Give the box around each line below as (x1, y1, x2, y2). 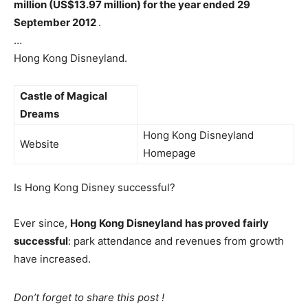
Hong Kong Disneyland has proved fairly (70, 217, 269, 230)
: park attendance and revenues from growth (68, 234, 284, 247)
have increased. (14, 252, 91, 265)
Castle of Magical (20, 89, 107, 102)
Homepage (143, 146, 196, 159)
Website (20, 137, 59, 151)
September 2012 (14, 16, 98, 29)
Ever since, (14, 217, 70, 230)
